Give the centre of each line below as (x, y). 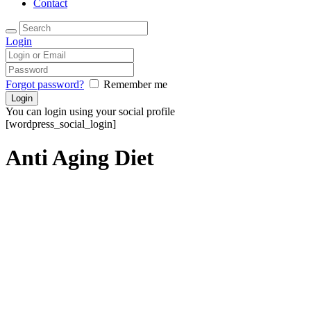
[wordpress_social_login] (61, 124)
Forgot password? (45, 84)
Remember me (135, 84)
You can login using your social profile (90, 111)
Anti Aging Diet (80, 158)
